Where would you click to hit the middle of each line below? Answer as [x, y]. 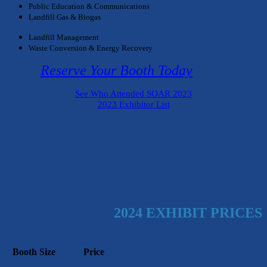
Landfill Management [64, 37]
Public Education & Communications [89, 6]
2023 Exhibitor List [133, 104]
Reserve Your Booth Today [117, 70]
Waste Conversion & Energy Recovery [91, 48]
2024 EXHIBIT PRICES [188, 212]
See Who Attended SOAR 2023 [133, 93]
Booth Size [34, 252]
